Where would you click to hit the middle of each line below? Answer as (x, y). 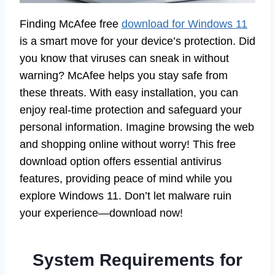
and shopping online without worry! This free (128, 144)
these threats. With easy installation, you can (129, 92)
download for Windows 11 (184, 24)
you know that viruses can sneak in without (124, 58)
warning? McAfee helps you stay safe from (124, 75)
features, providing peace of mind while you (126, 178)
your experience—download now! (101, 213)
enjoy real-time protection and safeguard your (131, 110)
